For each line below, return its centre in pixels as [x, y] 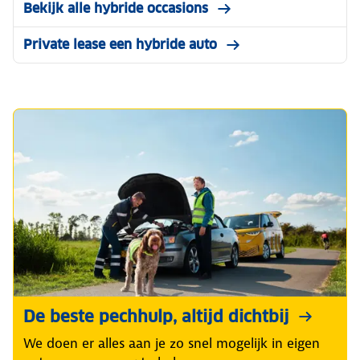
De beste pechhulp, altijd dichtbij [156, 317]
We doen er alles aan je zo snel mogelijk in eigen [172, 344]
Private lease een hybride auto [120, 44]
